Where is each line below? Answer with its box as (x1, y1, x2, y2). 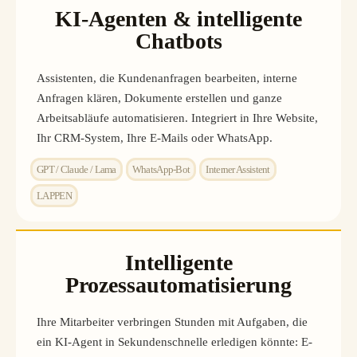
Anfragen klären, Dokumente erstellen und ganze (37, 91, 282, 104)
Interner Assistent (206, 163, 270, 175)
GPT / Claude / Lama (37, 163, 116, 175)
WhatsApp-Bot (131, 163, 190, 175)
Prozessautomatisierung (65, 272, 292, 297)
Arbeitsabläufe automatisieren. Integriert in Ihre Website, (37, 111, 318, 124)
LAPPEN (37, 189, 72, 202)
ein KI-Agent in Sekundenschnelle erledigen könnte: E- (37, 335, 312, 348)
